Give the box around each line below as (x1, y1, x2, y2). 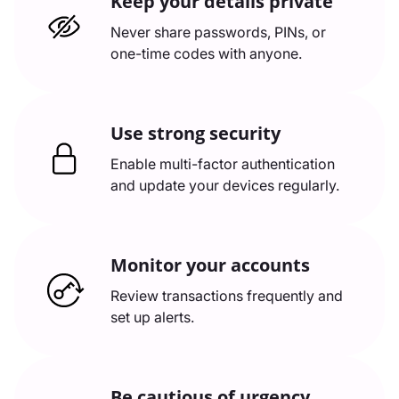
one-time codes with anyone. (110, 45, 302, 62)
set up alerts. (110, 308, 194, 326)
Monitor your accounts (110, 253, 310, 277)
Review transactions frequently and (110, 287, 343, 305)
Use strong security (110, 121, 281, 145)
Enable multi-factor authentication (110, 155, 335, 173)
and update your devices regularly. (110, 176, 339, 194)
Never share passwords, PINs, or (110, 23, 326, 41)
